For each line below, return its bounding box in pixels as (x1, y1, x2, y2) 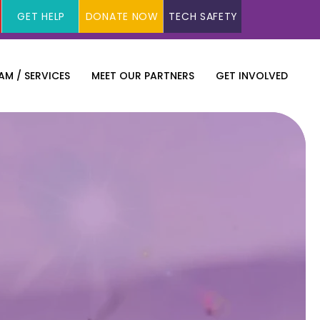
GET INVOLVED (216, 69, 288, 83)
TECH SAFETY (169, 9, 239, 24)
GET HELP (17, 9, 66, 24)
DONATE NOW (85, 9, 159, 24)
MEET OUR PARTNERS (91, 69, 194, 83)
